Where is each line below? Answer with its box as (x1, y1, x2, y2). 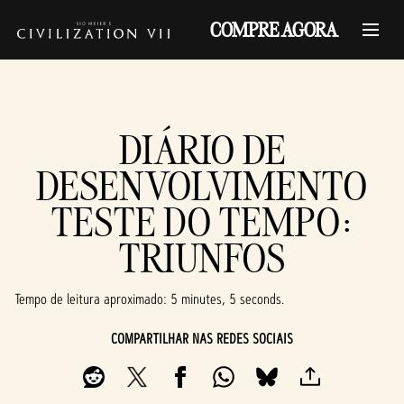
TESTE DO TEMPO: (50, 197, 353, 246)
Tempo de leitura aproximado (14, 289, 163, 308)
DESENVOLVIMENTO (36, 161, 368, 210)
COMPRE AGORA (210, 17, 337, 42)
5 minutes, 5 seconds (170, 289, 281, 308)
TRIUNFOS (118, 233, 286, 282)
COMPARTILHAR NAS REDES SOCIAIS (111, 329, 293, 348)
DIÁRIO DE (118, 124, 286, 174)
